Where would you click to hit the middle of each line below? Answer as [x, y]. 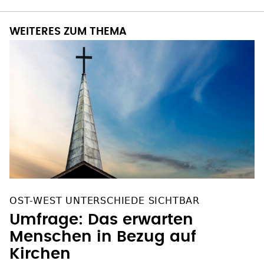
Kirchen [40, 254]
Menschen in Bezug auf [103, 237]
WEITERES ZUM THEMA [68, 32]
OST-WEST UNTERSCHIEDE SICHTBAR [105, 200]
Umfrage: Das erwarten [101, 220]
